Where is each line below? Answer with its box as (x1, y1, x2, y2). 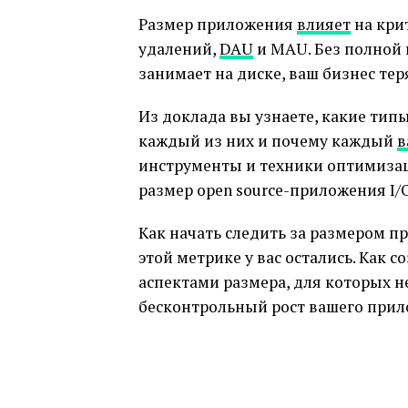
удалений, (138, 38, 219, 60)
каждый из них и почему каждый (138, 130, 397, 152)
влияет (297, 14, 351, 36)
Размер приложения (138, 14, 297, 36)
